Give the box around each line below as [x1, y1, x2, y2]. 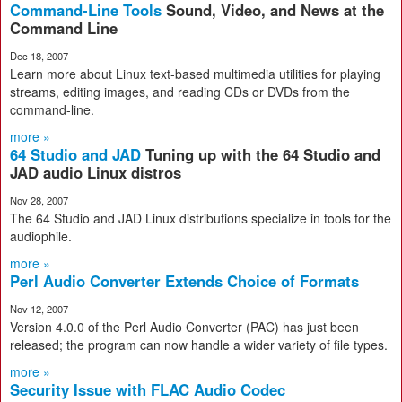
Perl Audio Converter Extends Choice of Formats [10, 270, 359, 292]
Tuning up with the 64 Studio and [145, 144, 380, 165]
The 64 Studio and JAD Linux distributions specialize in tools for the [10, 209, 391, 227]
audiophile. [10, 227, 72, 245]
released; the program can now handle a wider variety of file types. [10, 336, 388, 354]
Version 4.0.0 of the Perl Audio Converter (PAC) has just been [10, 318, 359, 336]
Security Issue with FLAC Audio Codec [10, 379, 285, 400]
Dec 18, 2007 [10, 48, 68, 63]
